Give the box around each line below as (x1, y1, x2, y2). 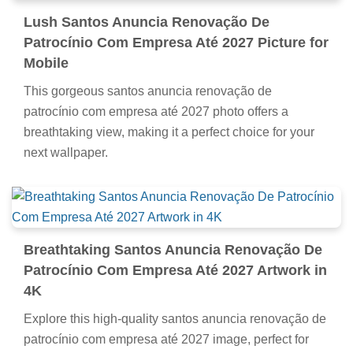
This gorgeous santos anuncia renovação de (24, 84, 272, 98)
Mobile (24, 54, 69, 71)
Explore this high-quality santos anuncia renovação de (24, 311, 326, 325)
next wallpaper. (24, 145, 108, 159)
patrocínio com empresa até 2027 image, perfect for (24, 332, 309, 346)
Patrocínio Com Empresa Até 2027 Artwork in (24, 262, 327, 278)
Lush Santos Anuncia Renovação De (24, 13, 269, 30)
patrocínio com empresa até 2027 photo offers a (24, 104, 288, 118)
